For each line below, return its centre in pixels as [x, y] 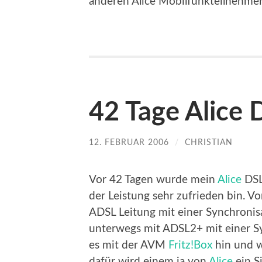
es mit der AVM [129, 245]
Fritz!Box [190, 245]
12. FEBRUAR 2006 [129, 143]
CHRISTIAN [209, 143]
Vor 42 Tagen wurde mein [153, 180]
